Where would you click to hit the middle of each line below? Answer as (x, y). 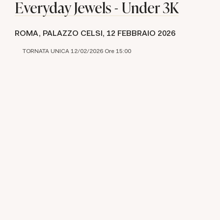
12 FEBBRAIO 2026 (141, 33)
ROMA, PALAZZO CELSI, (61, 33)
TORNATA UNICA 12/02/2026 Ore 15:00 (77, 51)
